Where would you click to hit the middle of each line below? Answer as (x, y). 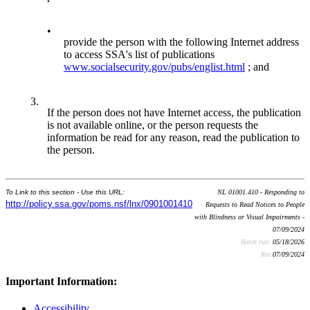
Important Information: (61, 281)
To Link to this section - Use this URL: (65, 192)
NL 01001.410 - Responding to (261, 192)
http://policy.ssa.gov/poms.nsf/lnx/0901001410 (99, 204)
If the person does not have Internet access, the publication (174, 113)
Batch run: (257, 242)
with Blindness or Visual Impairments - (249, 217)
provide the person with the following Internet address (181, 42)
